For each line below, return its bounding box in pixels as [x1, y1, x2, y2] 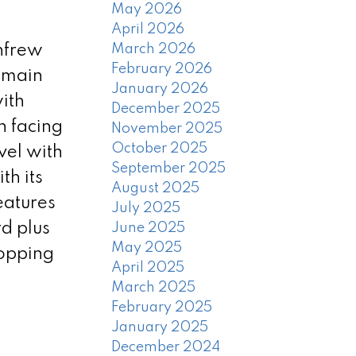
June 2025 [111, 221, 186, 236]
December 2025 [111, 102, 221, 117]
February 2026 [111, 62, 213, 77]
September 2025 [111, 161, 226, 176]
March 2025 [111, 281, 196, 296]
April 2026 [111, 22, 185, 37]
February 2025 [111, 300, 213, 315]
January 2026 [111, 82, 209, 97]
